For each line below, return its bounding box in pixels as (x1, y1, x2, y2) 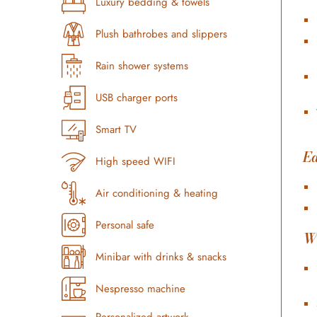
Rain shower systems (95, 57, 188, 74)
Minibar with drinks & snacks (95, 248, 226, 265)
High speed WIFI (95, 153, 175, 169)
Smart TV (95, 121, 137, 137)
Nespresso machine (95, 280, 185, 296)
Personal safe (95, 217, 154, 233)
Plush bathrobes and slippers (95, 25, 227, 42)
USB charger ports (95, 89, 178, 105)
